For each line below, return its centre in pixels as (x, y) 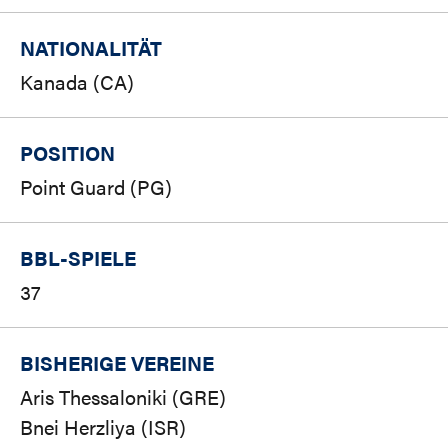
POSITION (67, 153)
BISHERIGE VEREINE (117, 363)
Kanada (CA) (77, 82)
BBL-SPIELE (78, 258)
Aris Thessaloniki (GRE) (123, 397)
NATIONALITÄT (91, 48)
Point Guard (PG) (96, 187)
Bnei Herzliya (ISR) (103, 427)
